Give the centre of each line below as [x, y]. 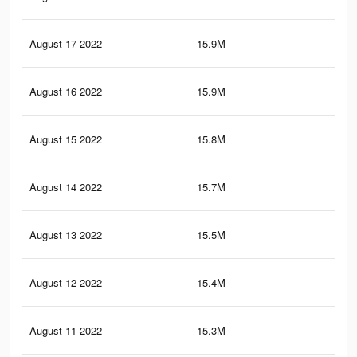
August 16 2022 [66, 92]
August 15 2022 [66, 139]
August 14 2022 [66, 187]
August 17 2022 [66, 44]
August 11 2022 [66, 331]
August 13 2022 [66, 235]
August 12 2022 [66, 283]
